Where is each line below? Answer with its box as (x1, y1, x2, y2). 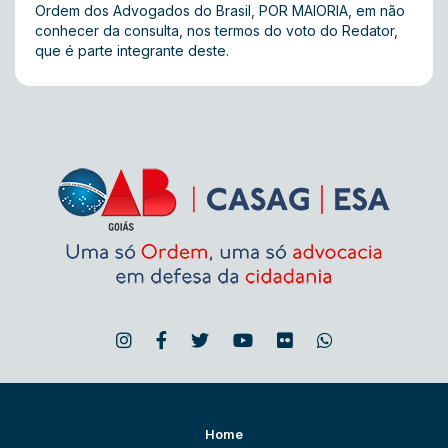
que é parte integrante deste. (35, 42, 229, 59)
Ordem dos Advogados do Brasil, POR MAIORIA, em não (35, 2, 405, 19)
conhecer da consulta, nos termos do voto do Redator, (35, 22, 398, 39)
